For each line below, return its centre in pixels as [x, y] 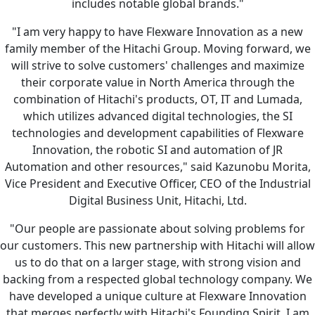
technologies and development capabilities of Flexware [157, 133]
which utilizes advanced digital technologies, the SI [157, 116]
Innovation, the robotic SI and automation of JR [157, 150]
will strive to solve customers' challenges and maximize [157, 66]
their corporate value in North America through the [157, 83]
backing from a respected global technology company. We [157, 279]
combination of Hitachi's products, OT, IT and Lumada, [157, 99]
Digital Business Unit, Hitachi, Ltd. [157, 201]
